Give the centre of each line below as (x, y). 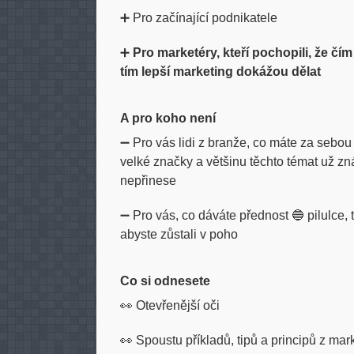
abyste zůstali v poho (179, 234)
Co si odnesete (165, 281)
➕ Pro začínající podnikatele (199, 18)
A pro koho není (168, 118)
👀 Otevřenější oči (170, 305)
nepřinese (148, 181)
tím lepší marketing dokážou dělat (220, 72)
